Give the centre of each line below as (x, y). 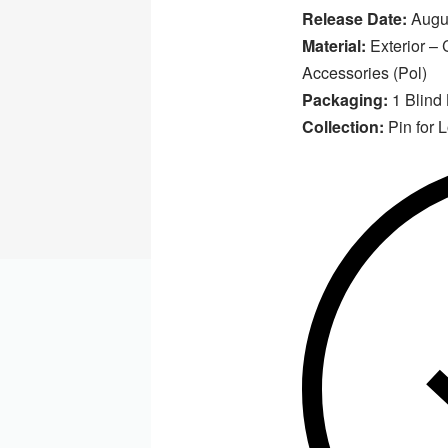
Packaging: (345, 100)
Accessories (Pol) (365, 73)
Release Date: (355, 19)
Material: (334, 46)
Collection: (343, 127)
